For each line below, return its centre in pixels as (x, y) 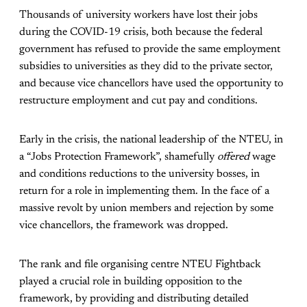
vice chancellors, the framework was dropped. (124, 226)
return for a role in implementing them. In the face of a (144, 192)
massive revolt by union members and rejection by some (146, 209)
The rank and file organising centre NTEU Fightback (140, 265)
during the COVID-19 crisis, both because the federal (141, 33)
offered (233, 157)
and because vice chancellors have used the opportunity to (151, 84)
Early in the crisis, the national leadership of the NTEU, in (151, 140)
